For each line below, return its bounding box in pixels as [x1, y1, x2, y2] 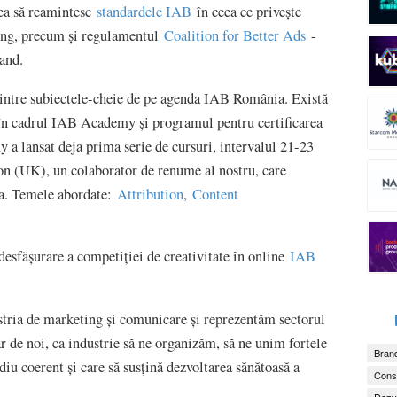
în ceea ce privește [191, 2, 301, 22]
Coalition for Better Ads [164, 26, 306, 46]
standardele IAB [97, 2, 191, 22]
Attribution [117, 183, 183, 204]
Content [192, 183, 238, 204]
